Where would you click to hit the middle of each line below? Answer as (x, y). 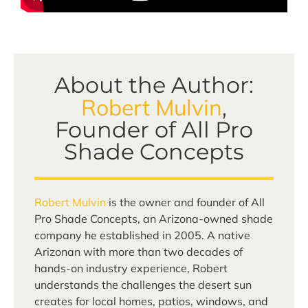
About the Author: (154, 85)
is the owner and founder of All (185, 202)
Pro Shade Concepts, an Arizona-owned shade (154, 218)
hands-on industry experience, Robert (131, 268)
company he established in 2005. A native (142, 235)
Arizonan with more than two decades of (139, 251)
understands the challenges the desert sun (143, 284)
